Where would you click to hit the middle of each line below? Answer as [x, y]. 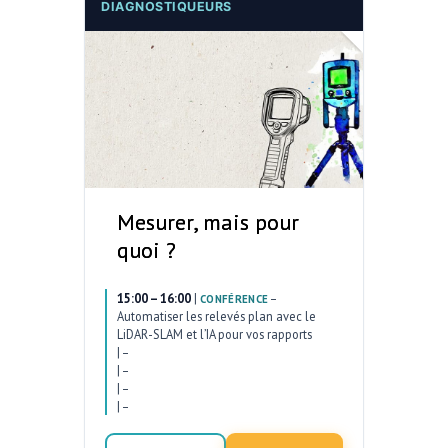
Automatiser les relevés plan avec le [216, 315]
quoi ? [146, 249]
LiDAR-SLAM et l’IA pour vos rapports [214, 333]
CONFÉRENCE [234, 298]
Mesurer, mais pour [208, 221]
